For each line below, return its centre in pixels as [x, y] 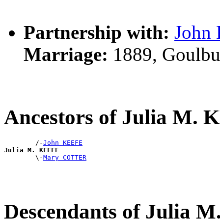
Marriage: [66, 55]
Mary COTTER [65, 158]
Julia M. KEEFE [31, 150]
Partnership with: [96, 32]
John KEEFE [63, 143]
